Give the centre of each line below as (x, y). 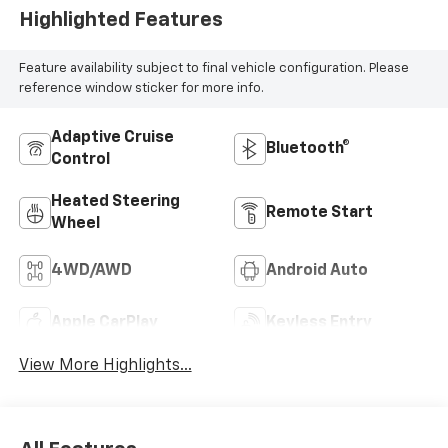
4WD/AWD (91, 270)
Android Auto (317, 270)
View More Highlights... (105, 365)
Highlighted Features (120, 20)
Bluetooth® (308, 148)
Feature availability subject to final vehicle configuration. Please (213, 69)
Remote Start (319, 212)
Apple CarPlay (104, 322)
